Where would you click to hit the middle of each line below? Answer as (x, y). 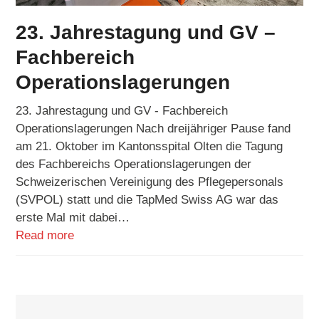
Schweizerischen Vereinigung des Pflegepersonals (150, 182)
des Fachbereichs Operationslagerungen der (134, 164)
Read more (45, 235)
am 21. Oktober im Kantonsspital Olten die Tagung (150, 146)
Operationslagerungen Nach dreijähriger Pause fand (153, 128)
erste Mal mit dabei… (73, 217)
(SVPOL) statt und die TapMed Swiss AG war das (147, 199)
